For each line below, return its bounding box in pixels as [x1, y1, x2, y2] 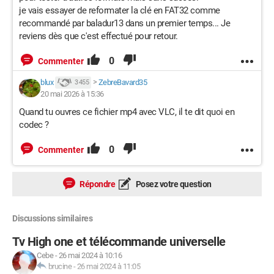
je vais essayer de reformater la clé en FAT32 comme [19, 5, 220, 17]
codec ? [19, 119, 49, 131]
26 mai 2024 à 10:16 [58, 251, 122, 261]
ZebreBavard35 [98, 77, 147, 87]
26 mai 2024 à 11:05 [76, 262, 140, 272]
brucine [48, 262, 72, 272]
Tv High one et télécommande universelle [12, 234, 226, 250]
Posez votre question [134, 179, 212, 190]
